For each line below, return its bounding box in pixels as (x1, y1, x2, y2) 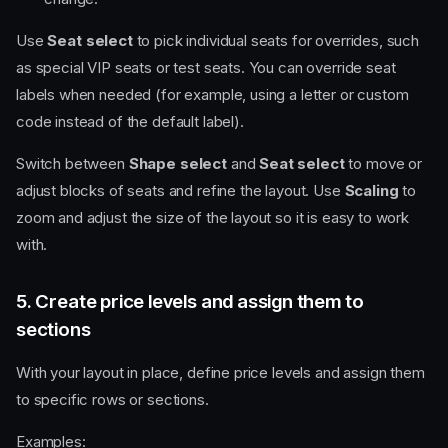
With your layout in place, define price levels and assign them (16, 363, 425, 383)
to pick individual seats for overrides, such (132, 31, 420, 51)
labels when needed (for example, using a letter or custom (16, 85, 409, 105)
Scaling (344, 181, 399, 201)
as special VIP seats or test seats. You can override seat (16, 58, 396, 78)
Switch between (16, 154, 129, 174)
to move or (344, 154, 422, 174)
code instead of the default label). (16, 112, 244, 132)
